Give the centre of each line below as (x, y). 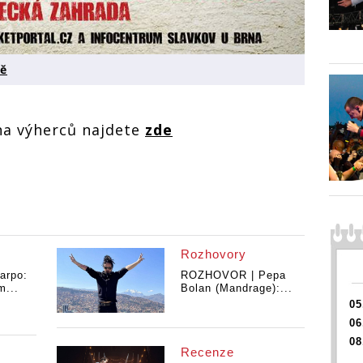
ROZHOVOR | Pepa (233, 275)
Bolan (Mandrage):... (236, 288)
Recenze (207, 352)
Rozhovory (213, 254)
